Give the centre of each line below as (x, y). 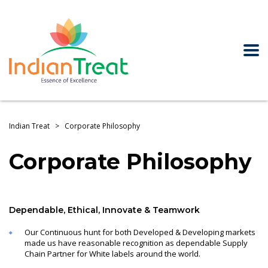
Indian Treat (29, 126)
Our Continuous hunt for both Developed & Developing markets (140, 232)
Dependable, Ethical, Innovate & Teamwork (104, 210)
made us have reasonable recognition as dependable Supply (136, 243)
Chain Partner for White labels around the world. (112, 253)
